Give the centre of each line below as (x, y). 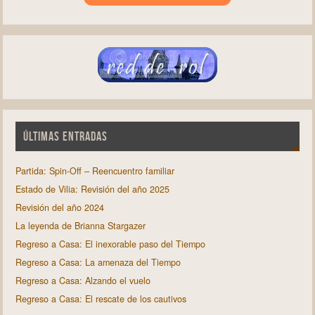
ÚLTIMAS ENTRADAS (65, 137)
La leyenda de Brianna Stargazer (80, 225)
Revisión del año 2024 (59, 207)
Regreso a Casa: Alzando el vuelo (83, 280)
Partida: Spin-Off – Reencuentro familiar (95, 171)
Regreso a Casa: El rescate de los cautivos (101, 298)
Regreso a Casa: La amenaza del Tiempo (98, 262)
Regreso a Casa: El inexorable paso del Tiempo (110, 244)
